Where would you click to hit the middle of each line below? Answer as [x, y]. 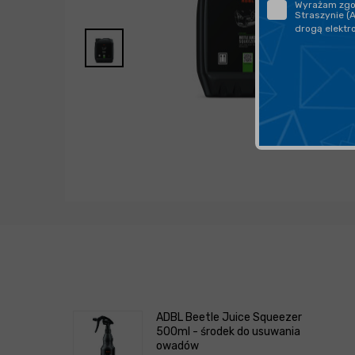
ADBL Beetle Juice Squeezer [229, 318]
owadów [177, 346]
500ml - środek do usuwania [228, 332]
